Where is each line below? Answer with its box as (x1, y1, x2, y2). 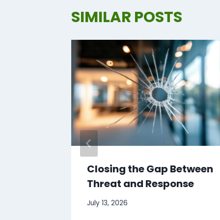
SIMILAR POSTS (71, 6, 182, 27)
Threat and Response (87, 177, 194, 191)
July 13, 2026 (87, 198, 128, 208)
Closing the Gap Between (87, 162, 213, 176)
